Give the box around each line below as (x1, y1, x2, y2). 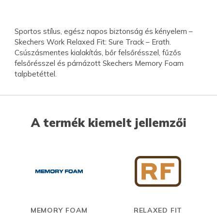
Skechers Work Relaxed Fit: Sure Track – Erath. (15, 37, 171, 46)
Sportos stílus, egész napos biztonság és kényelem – (15, 26, 193, 36)
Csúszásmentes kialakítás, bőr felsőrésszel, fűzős (15, 47, 181, 57)
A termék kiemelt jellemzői (31, 115, 186, 130)
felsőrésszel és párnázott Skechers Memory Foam (15, 58, 184, 68)
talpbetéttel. (15, 69, 57, 78)
